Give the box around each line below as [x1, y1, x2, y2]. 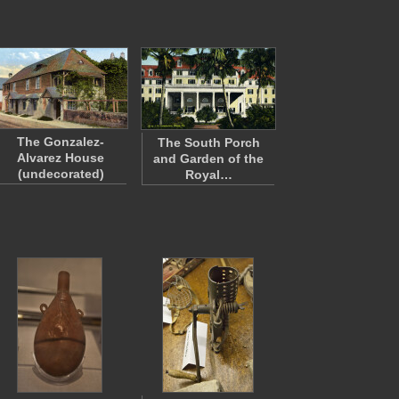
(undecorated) [17, 167, 104, 181]
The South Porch [157, 135, 260, 150]
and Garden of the [153, 151, 264, 166]
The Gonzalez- [17, 134, 104, 149]
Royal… [184, 167, 232, 182]
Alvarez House [17, 151, 104, 165]
